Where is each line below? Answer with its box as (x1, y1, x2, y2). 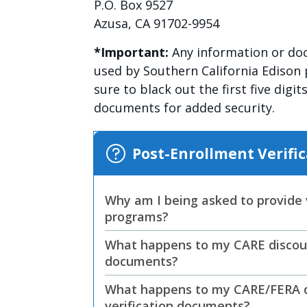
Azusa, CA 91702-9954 (94, 15, 219, 32)
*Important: (94, 44, 169, 60)
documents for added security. (94, 99, 275, 116)
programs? (105, 208, 169, 225)
